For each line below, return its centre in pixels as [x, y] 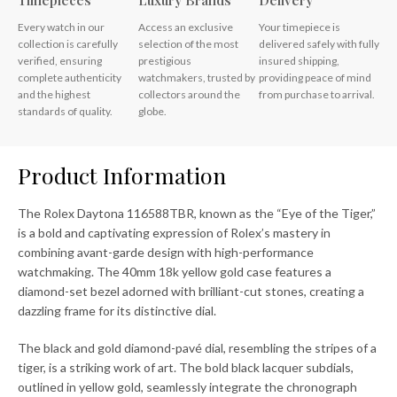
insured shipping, [299, 61]
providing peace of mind [315, 78]
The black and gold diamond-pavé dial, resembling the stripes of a [197, 348]
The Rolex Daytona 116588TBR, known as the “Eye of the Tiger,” [197, 214]
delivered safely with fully [319, 44]
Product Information [122, 175]
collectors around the [189, 95]
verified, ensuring [60, 61]
